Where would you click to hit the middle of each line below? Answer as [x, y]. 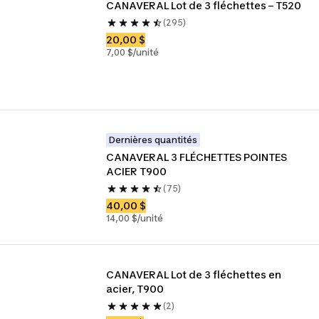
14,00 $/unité [135, 218]
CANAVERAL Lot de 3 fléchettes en [194, 274]
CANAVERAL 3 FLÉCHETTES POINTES [197, 157]
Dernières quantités [153, 140]
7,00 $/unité [133, 52]
